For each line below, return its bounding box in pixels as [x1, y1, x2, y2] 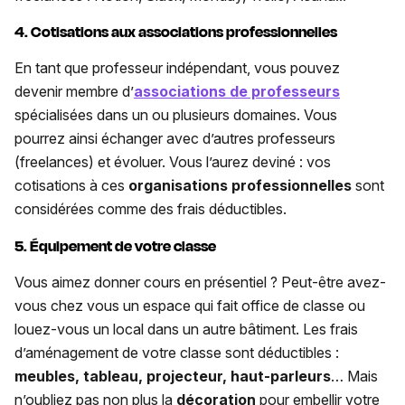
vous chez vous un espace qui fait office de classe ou [14, 297, 365, 316]
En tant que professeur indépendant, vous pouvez [14, 59, 340, 78]
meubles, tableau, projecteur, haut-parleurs [14, 367, 331, 386]
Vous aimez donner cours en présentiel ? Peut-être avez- [14, 273, 386, 292]
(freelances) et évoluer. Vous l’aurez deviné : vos [14, 153, 331, 172]
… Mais [331, 367, 378, 386]
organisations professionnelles [128, 176, 352, 195]
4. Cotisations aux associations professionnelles [14, 21, 337, 44]
